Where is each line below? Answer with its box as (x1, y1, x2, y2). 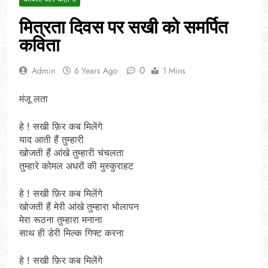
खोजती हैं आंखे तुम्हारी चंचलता (19, 146, 124, 159)
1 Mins (163, 64, 185, 77)
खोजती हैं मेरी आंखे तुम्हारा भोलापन (19, 200, 139, 212)
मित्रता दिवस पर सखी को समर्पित (19, 16, 228, 38)
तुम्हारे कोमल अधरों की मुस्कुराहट (19, 159, 133, 172)
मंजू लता (19, 92, 48, 105)
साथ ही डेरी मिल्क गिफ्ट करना (19, 226, 124, 239)
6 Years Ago (74, 64, 118, 77)
